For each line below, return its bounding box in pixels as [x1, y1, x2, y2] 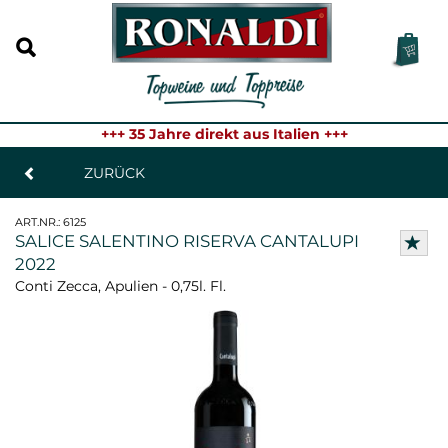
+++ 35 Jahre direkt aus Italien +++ [100, 124, 348, 143]
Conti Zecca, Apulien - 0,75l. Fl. [15, 276, 226, 295]
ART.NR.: [15, 214, 63, 229]
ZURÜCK [84, 163, 145, 182]
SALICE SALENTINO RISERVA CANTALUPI [15, 230, 359, 251]
